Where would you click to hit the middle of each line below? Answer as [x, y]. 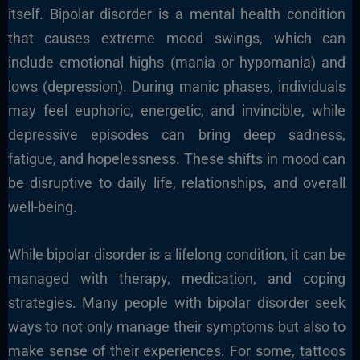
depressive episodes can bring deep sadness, [177, 135]
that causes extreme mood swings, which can [177, 39]
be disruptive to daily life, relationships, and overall [177, 183]
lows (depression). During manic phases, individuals [177, 87]
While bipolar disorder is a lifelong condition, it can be [177, 255]
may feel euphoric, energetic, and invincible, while [177, 111]
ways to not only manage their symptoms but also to [177, 327]
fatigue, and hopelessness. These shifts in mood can [177, 159]
